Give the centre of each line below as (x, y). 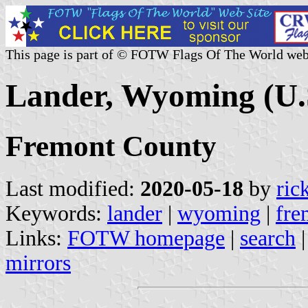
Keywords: (56, 213)
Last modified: (73, 188)
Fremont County (111, 146)
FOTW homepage (146, 238)
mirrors (38, 263)
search (268, 238)
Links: (36, 238)
